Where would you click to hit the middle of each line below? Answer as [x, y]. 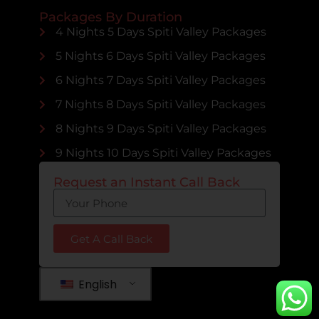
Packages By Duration [111, 17]
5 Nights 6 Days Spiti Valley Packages [160, 56]
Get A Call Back [122, 239]
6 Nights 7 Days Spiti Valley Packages [160, 80]
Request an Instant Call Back [147, 183]
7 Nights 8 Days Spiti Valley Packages [160, 105]
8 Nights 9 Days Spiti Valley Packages [161, 129]
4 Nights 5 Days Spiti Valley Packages [161, 32]
